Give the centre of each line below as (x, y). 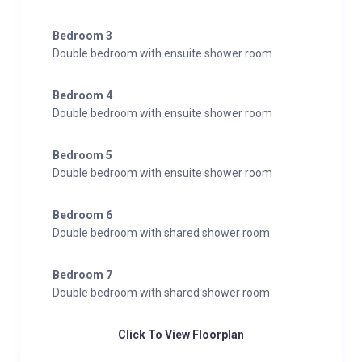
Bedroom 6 (82, 215)
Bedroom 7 (82, 275)
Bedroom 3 (82, 36)
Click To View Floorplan (181, 335)
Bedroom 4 (82, 95)
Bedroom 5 (82, 155)
